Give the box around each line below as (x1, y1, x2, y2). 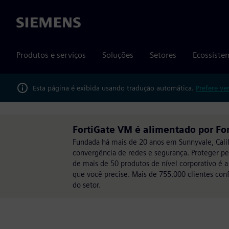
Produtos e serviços (16, 50, 86, 60)
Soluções (102, 50, 133, 60)
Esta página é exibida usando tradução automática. (33, 83, 196, 92)
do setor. (73, 180, 101, 189)
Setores (150, 50, 176, 60)
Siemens (16, 18, 46, 28)
